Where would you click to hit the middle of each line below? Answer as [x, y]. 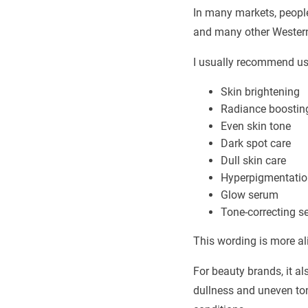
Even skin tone [255, 126]
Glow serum [249, 195]
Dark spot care [255, 143]
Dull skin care [253, 160]
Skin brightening [260, 91]
